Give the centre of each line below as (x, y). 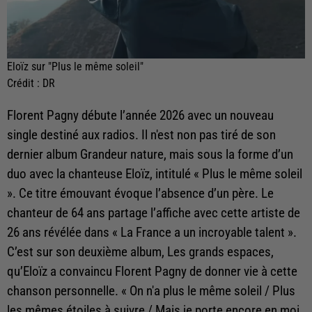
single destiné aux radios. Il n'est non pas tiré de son (141, 135)
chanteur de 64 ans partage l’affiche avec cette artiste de (154, 213)
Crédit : (25, 83)
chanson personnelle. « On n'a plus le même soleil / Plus (151, 291)
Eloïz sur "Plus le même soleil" (75, 66)
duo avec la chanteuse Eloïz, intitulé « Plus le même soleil (155, 174)
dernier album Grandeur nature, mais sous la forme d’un (150, 154)
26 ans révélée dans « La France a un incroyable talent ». (152, 232)
